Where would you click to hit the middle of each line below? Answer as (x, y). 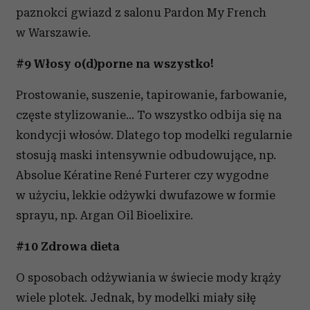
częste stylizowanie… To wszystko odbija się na (149, 115)
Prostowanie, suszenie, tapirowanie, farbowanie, (151, 95)
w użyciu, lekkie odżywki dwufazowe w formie (146, 195)
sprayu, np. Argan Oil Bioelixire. (104, 216)
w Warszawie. (53, 33)
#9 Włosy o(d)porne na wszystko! (115, 64)
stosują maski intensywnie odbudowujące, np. (146, 155)
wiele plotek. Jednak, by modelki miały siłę (136, 298)
